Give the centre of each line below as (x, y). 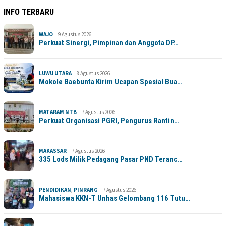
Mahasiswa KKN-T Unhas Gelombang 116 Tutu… (115, 198)
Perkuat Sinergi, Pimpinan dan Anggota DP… (109, 43)
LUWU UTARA (55, 73)
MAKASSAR (53, 151)
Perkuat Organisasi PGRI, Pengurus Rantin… (109, 120)
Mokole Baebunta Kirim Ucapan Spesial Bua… (110, 81)
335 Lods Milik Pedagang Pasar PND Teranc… (111, 159)
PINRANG (86, 189)
